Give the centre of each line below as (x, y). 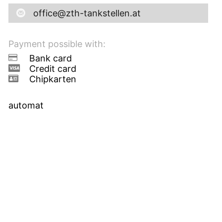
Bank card (50, 58)
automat (26, 105)
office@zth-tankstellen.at (87, 13)
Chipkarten (53, 79)
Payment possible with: (57, 44)
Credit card (53, 68)
